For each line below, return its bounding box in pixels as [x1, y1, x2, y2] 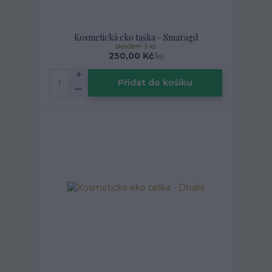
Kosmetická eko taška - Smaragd [73, 31, 198, 43]
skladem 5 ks [115, 42, 157, 50]
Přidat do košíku [118, 77, 193, 89]
